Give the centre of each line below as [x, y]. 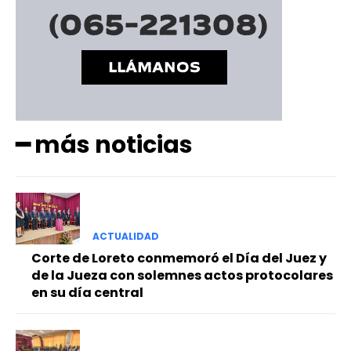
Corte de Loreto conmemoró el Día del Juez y [179, 258]
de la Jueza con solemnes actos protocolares [182, 275]
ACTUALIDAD [125, 236]
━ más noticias [104, 145]
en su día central [87, 292]
